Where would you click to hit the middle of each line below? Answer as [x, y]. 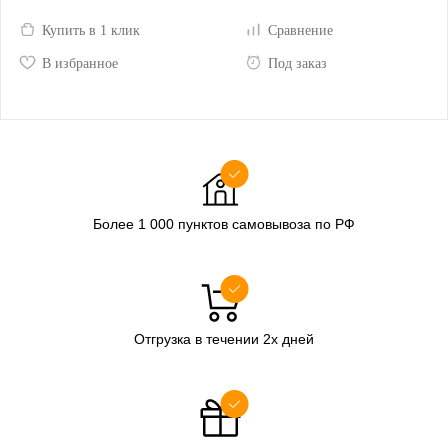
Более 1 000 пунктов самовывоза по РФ [224, 224]
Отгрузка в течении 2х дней [224, 339]
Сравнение [300, 30]
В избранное [80, 64]
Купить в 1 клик [91, 30]
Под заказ [297, 64]
